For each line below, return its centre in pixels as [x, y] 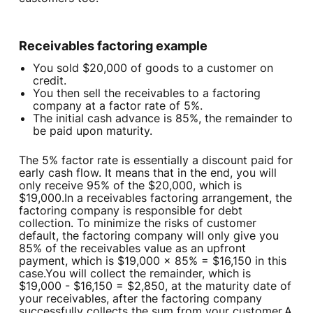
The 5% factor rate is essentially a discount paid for [155, 160]
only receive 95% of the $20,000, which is [130, 185]
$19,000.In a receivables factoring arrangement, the [155, 198]
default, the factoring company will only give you [148, 236]
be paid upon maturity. [92, 131]
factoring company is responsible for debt [130, 211]
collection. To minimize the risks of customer [137, 223]
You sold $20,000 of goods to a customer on [153, 68]
